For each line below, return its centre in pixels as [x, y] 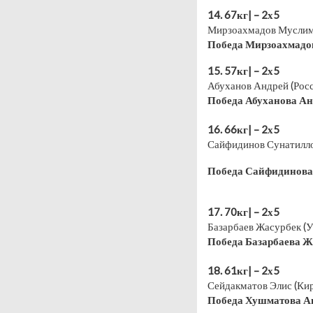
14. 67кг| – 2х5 [243, 14]
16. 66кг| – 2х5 [243, 129]
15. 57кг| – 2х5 [243, 70]
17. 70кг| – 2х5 [243, 211]
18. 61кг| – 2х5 [243, 270]
